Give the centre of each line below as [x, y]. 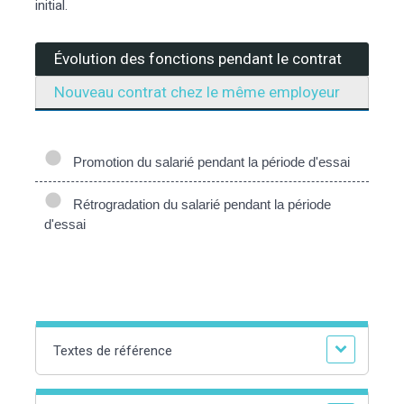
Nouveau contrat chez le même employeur [197, 92]
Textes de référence [112, 350]
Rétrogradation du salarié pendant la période [198, 204]
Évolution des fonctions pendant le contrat [198, 58]
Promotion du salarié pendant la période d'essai [208, 161]
